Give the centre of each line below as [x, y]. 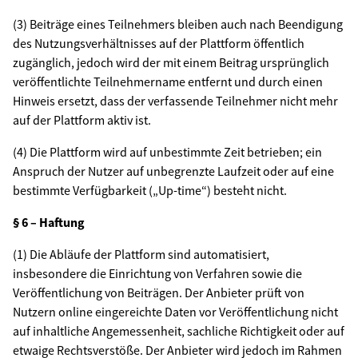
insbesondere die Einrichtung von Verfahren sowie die [157, 273]
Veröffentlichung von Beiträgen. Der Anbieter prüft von [159, 292]
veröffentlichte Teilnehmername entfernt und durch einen [168, 82]
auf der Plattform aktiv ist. [82, 120]
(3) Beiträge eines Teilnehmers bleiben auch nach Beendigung [178, 24]
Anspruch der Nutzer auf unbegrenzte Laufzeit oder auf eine [173, 171]
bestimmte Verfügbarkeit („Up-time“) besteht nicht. [150, 190]
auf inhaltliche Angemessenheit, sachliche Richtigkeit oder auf [179, 331]
